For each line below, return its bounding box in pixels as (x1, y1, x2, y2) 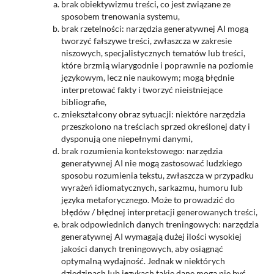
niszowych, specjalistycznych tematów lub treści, (61, 47, 245, 58)
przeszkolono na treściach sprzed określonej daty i (61, 120, 250, 131)
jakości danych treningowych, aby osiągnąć (61, 243, 223, 254)
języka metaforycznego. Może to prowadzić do (61, 194, 235, 205)
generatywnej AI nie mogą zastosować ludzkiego (61, 157, 242, 168)
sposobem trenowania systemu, (61, 10, 180, 21)
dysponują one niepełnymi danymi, (61, 133, 193, 144)
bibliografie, (61, 96, 106, 107)
